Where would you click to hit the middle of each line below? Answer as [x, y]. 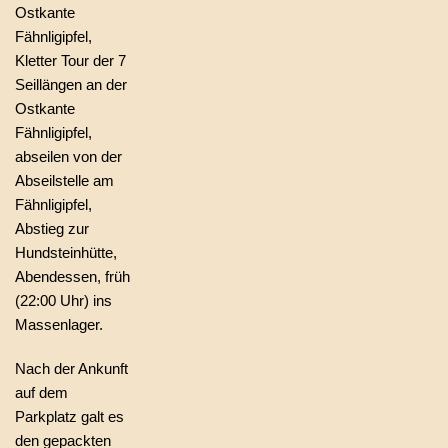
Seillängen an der [71, 84]
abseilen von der [68, 156]
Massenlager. [59, 324]
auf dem [41, 392]
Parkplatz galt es [69, 416]
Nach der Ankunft [71, 368]
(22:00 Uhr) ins [63, 300]
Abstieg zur [52, 228]
